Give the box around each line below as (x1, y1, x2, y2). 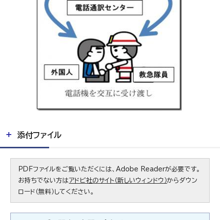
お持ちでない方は (18, 177, 69, 184)
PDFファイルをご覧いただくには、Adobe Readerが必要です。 (18, 166, 201, 173)
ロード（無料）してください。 (18, 189, 95, 195)
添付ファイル (17, 131, 61, 139)
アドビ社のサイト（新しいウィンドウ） (69, 177, 167, 184)
